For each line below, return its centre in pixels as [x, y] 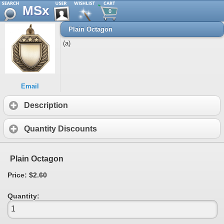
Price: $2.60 [27, 175]
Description [46, 105]
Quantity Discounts [60, 128]
